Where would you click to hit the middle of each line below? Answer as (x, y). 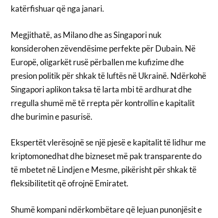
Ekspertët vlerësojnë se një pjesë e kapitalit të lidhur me (109, 143)
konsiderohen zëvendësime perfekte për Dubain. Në (103, 48)
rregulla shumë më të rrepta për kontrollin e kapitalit (103, 103)
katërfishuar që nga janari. (58, 9)
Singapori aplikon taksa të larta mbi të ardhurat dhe (101, 89)
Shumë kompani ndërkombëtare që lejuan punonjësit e (107, 209)
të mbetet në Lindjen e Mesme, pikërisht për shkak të (104, 170)
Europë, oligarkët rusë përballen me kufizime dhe (98, 62)
